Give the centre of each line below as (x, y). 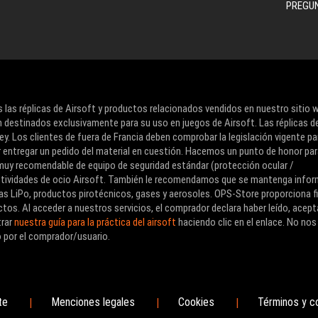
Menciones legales (93, 302)
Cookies (196, 302)
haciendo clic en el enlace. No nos (246, 222)
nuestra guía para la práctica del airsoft (95, 222)
